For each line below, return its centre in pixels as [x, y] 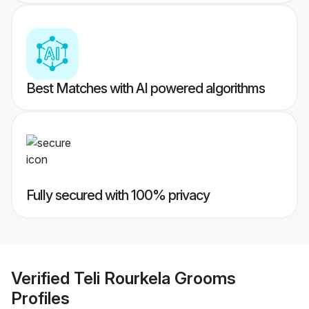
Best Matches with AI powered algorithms [146, 89]
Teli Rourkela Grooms [155, 278]
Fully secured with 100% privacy [118, 196]
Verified [42, 278]
